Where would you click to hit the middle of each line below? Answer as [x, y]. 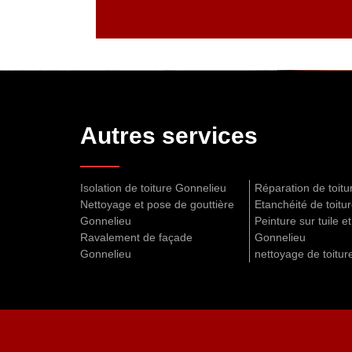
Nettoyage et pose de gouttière [157, 205]
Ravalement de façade [136, 238]
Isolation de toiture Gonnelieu [153, 188]
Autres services [169, 136]
